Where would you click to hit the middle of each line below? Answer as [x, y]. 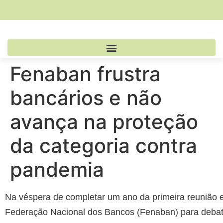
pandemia [57, 169]
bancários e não [86, 98]
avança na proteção [104, 122]
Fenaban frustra [85, 74]
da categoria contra [104, 146]
